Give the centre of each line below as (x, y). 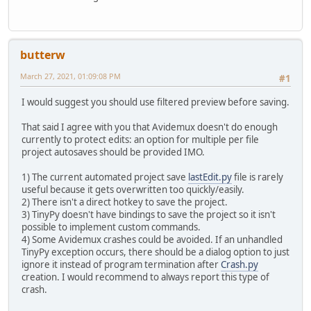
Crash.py (239, 265)
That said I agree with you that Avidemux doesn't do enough (150, 127)
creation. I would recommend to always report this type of (145, 277)
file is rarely (258, 177)
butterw (43, 55)
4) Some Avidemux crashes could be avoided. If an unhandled (152, 240)
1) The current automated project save (105, 177)
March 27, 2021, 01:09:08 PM (70, 76)
